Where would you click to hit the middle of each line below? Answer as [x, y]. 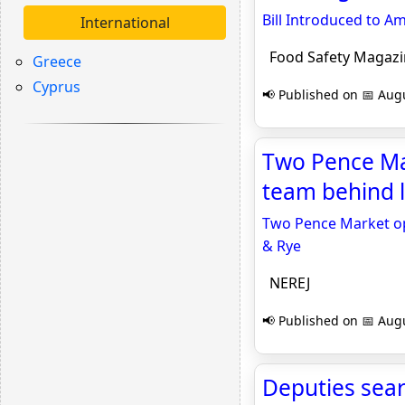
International [125, 23]
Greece [57, 61]
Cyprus [57, 87]
